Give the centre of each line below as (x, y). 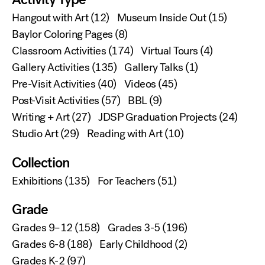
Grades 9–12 (42, 227)
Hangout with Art (50, 18)
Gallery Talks (154, 68)
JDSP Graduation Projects (157, 117)
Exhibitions (37, 181)
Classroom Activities (59, 51)
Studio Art (35, 134)
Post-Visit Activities (56, 101)
